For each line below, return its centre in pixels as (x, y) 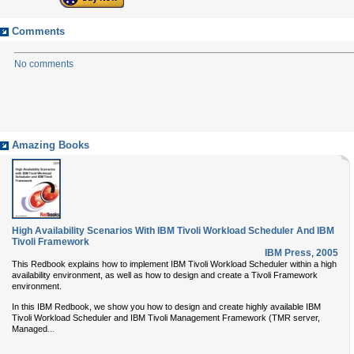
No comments (44, 64)
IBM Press (288, 253)
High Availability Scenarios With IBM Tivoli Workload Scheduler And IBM (173, 231)
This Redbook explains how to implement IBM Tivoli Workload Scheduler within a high (174, 264)
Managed (30, 329)
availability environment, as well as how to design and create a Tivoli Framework (165, 275)
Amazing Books (51, 145)
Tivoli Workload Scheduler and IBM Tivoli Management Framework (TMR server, (166, 318)
